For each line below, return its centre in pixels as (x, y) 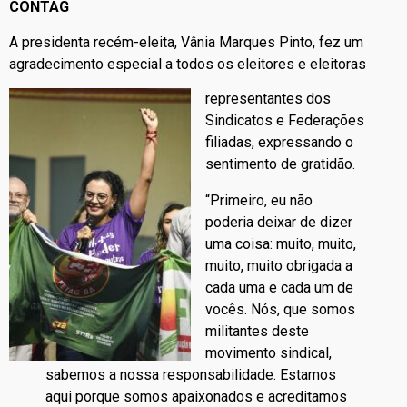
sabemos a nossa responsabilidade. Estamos (191, 375)
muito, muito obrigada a (279, 266)
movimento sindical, (268, 353)
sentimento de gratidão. (280, 164)
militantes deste (257, 332)
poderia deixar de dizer (279, 223)
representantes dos (268, 99)
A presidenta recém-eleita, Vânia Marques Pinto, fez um (186, 42)
